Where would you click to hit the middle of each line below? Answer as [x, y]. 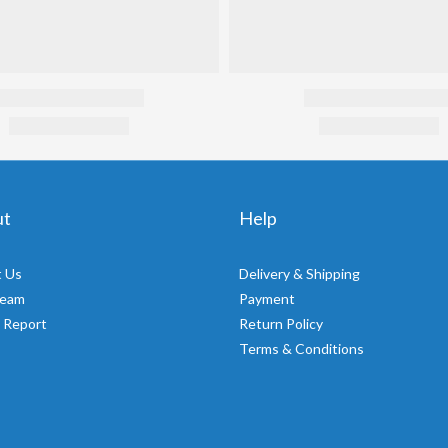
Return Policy [281, 323]
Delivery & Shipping [299, 273]
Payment [267, 298]
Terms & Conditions [301, 348]
